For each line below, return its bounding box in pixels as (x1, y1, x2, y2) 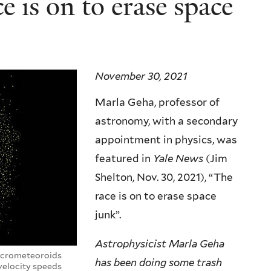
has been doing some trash (95, 256, 222, 269)
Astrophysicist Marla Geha (95, 238, 224, 250)
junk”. (95, 209, 121, 221)
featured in (95, 152, 153, 165)
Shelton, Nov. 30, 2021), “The (95, 171, 233, 184)
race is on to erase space (95, 190, 217, 203)
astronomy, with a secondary (95, 115, 238, 128)
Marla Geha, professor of (95, 96, 220, 109)
